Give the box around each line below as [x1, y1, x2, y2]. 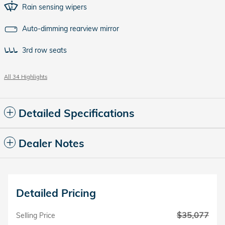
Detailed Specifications [19, 106, 135, 120]
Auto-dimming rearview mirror [22, 24, 119, 33]
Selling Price [16, 210, 55, 220]
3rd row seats [22, 45, 67, 55]
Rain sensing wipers [22, 2, 87, 12]
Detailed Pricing [16, 186, 96, 199]
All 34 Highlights [4, 73, 47, 80]
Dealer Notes [19, 136, 84, 150]
